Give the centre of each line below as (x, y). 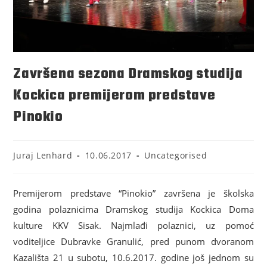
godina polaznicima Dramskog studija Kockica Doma (133, 209)
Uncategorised (176, 155)
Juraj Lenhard (43, 155)
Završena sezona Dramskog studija (128, 74)
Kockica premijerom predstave (114, 95)
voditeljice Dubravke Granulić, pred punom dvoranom (133, 241)
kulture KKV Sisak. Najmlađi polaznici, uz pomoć (133, 225)
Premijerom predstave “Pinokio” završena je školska (133, 193)
